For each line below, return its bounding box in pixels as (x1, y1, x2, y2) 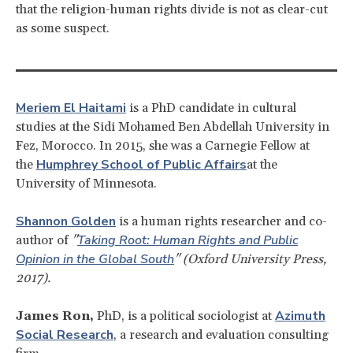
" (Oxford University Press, (174, 251, 326, 267)
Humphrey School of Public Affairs (36, 155, 247, 173)
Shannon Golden (16, 212, 116, 230)
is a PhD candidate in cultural (126, 99, 296, 116)
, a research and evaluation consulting (113, 326, 329, 343)
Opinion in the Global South (16, 250, 174, 268)
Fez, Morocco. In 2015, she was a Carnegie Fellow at (16, 137, 310, 154)
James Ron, (16, 307, 94, 324)
